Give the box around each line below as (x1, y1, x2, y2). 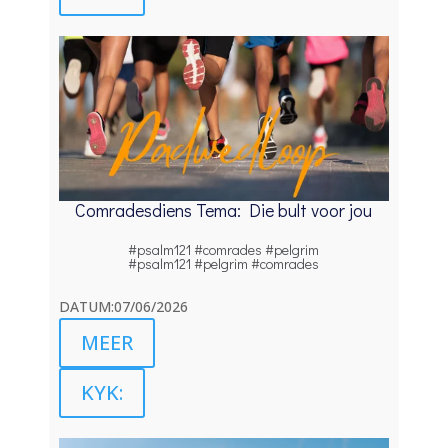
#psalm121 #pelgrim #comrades (128, 253, 320, 273)
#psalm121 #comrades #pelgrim (128, 239, 320, 259)
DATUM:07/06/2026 (59, 296, 189, 316)
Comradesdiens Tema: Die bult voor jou (75, 197, 373, 222)
